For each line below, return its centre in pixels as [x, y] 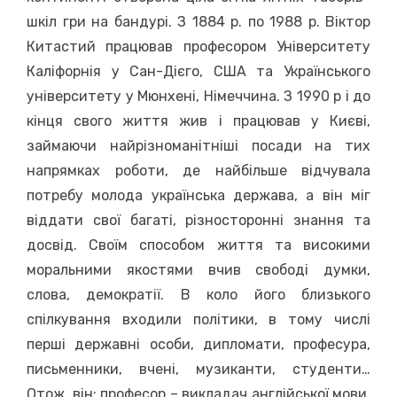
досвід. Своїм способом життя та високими [198, 245]
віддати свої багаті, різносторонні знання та [198, 220]
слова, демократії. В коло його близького [198, 295]
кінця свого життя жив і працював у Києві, [198, 121]
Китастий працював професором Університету [198, 47]
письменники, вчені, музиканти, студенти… [198, 369]
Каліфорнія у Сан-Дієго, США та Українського [198, 71]
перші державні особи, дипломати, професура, [198, 344]
